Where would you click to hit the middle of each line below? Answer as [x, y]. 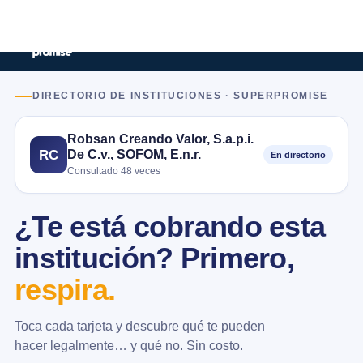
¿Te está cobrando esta [170, 227]
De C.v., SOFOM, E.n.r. [134, 154]
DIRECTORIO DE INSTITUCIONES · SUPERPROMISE [180, 96]
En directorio [298, 155]
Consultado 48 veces [114, 171]
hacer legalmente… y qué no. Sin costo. [129, 345]
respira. [65, 290]
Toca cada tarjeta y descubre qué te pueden [140, 326]
